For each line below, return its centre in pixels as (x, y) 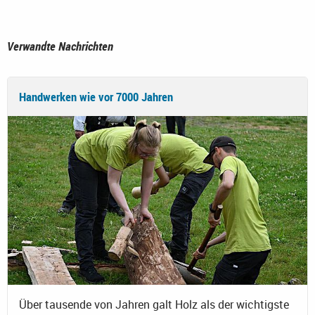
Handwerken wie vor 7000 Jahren (96, 97)
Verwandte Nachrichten (60, 46)
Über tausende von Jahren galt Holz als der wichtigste (154, 305)
